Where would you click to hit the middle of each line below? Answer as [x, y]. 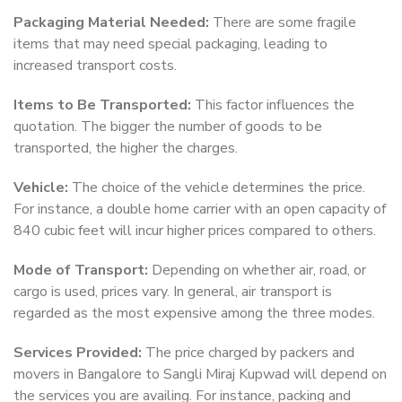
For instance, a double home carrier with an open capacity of [200, 210]
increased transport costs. [95, 66]
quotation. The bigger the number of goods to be [168, 127]
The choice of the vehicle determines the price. [217, 188]
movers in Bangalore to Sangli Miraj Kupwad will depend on [200, 375]
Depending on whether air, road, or [257, 271]
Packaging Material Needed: [111, 23]
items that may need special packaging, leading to [170, 44]
